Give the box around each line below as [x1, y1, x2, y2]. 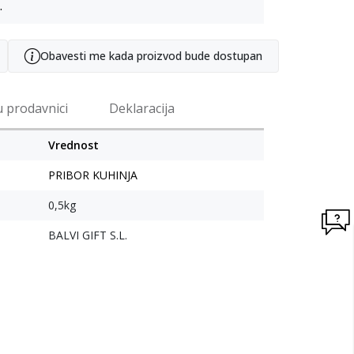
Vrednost [48, 137, 99, 153]
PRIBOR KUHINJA [48, 168, 137, 183]
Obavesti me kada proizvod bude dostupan [40, 48, 262, 64]
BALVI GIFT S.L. [48, 228, 127, 243]
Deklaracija [109, 100, 175, 118]
